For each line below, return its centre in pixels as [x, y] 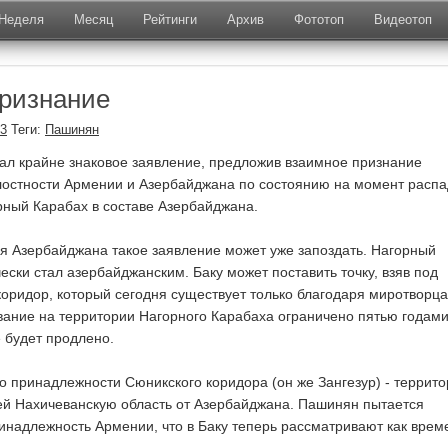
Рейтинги [170, 19]
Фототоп [319, 19]
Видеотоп [403, 19]
